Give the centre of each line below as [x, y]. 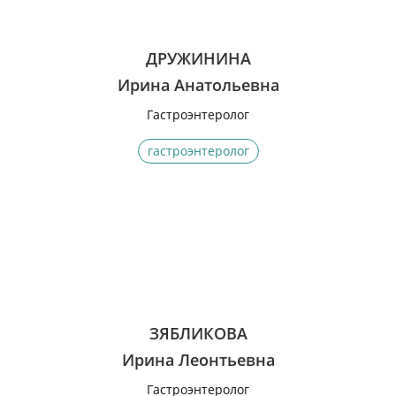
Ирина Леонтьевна [198, 360]
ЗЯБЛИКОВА [198, 333]
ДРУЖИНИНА [198, 58]
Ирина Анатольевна [198, 85]
